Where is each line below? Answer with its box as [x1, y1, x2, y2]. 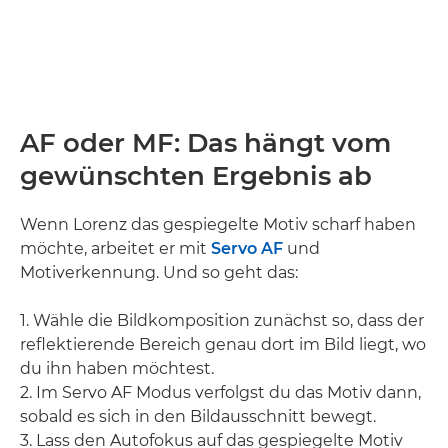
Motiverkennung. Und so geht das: [20, 263, 298, 282]
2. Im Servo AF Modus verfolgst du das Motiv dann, [20, 383, 421, 402]
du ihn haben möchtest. [20, 359, 214, 378]
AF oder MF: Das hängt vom [20, 127, 391, 159]
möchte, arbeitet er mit [20, 239, 211, 258]
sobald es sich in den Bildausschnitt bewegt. [20, 407, 376, 426]
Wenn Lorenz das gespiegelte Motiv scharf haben [20, 215, 416, 234]
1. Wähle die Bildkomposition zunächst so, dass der [20, 311, 424, 330]
